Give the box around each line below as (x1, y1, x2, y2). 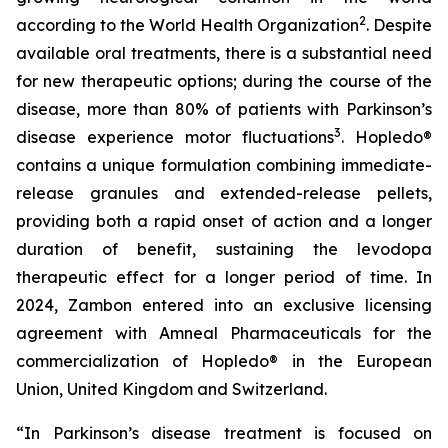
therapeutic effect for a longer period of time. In (16, 267, 432, 287)
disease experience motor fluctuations (16, 127, 334, 147)
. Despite (366, 15, 432, 35)
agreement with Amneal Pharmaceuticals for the (16, 323, 432, 343)
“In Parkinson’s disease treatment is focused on (16, 423, 432, 443)
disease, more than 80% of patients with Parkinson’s (16, 99, 432, 119)
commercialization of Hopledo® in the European (16, 351, 432, 371)
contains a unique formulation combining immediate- (16, 155, 432, 175)
